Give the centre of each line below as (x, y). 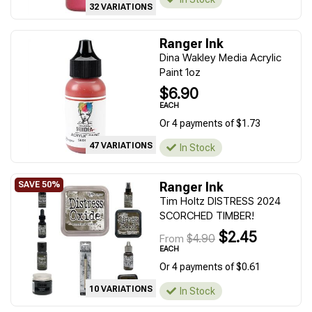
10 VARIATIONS (121, 289)
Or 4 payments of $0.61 (210, 267)
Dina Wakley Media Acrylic (220, 57)
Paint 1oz (180, 72)
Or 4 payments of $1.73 (210, 123)
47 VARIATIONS (121, 146)
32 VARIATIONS (121, 7)
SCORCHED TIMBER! (207, 216)
